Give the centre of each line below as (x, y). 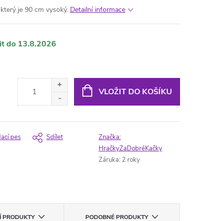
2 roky (131, 160)
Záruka (109, 160)
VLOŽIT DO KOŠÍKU (135, 92)
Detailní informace (98, 10)
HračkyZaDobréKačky (130, 148)
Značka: (110, 137)
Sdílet (55, 137)
